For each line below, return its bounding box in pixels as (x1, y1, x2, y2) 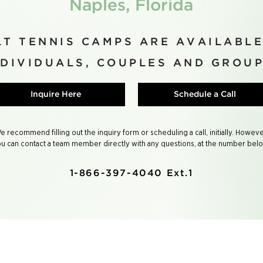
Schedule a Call (174, 90, 236, 98)
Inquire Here (31, 90, 81, 98)
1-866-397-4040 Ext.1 (69, 169, 193, 178)
